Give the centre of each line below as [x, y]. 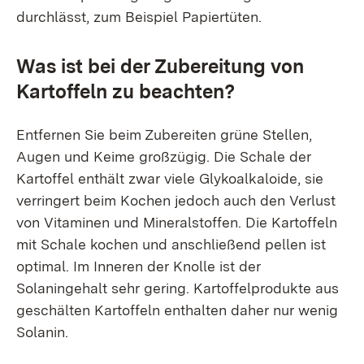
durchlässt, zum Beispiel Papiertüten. [139, 17]
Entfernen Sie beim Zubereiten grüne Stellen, [164, 134]
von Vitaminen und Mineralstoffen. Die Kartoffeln [177, 222]
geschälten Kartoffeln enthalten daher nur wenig [177, 310]
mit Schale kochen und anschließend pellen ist [171, 244]
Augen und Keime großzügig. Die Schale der [164, 156]
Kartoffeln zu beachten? [126, 91]
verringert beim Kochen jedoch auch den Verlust [176, 200]
